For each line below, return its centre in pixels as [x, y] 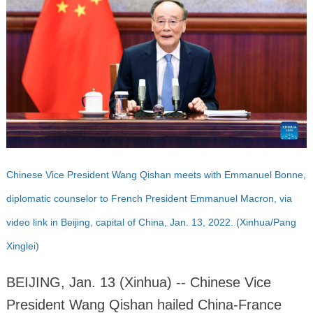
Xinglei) [22, 246]
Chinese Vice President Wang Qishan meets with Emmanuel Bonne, [156, 174]
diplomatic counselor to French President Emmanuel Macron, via [149, 198]
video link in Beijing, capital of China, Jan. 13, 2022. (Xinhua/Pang [151, 222]
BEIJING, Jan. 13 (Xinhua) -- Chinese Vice [138, 282]
